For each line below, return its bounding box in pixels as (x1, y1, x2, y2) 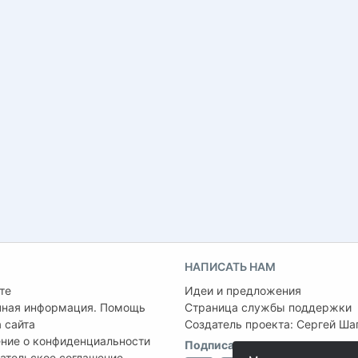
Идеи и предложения (185, 283, 301, 297)
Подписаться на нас (185, 337, 296, 352)
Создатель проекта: (185, 316, 296, 331)
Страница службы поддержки (185, 300, 352, 314)
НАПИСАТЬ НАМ (185, 259, 276, 273)
